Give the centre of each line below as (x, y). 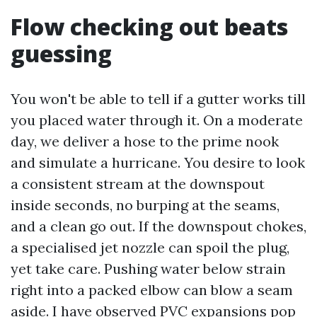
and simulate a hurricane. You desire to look (158, 162)
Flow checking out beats (149, 27)
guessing (61, 53)
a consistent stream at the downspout (138, 184)
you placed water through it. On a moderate (157, 120)
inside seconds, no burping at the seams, (145, 205)
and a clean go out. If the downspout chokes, (158, 226)
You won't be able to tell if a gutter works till (158, 99)
